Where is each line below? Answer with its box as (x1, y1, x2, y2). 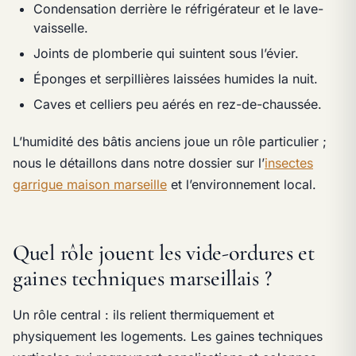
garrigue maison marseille (13, 176, 167, 193)
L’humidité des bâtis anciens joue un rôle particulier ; (13, 133, 327, 150)
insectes (265, 155, 313, 172)
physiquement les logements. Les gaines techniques (13, 328, 323, 345)
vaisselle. (33, 19, 88, 36)
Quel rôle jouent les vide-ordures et (13, 239, 315, 267)
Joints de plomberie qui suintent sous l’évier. (33, 44, 299, 61)
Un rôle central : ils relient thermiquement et (13, 307, 274, 323)
